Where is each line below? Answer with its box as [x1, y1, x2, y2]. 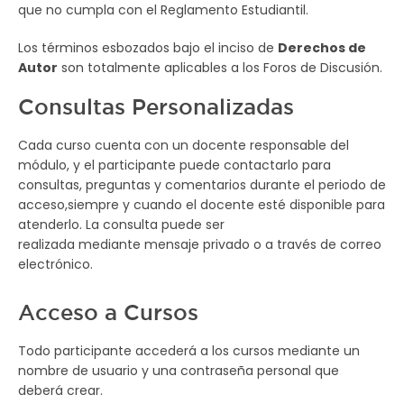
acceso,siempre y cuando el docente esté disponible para [18, 196, 385, 214]
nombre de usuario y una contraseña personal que [18, 362, 339, 380]
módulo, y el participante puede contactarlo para [18, 156, 331, 174]
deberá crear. [18, 381, 103, 399]
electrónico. [18, 255, 93, 273]
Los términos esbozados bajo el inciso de [18, 39, 278, 57]
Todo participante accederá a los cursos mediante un [18, 342, 360, 360]
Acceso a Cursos [18, 300, 198, 324]
